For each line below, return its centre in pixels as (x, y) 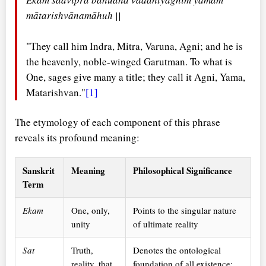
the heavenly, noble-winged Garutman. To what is (129, 62)
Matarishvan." (56, 93)
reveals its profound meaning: (77, 138)
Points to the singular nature (185, 210)
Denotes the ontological (177, 250)
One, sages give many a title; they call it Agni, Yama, (136, 77)
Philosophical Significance (183, 171)
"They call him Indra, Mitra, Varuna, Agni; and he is (134, 46)
